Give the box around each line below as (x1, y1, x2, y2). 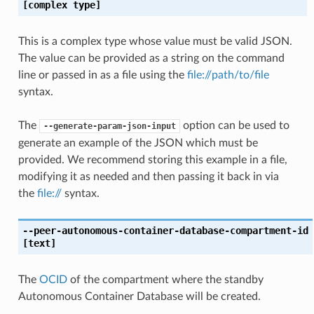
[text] (22, 237, 56, 249)
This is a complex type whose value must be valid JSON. (18, 35, 292, 47)
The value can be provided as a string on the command (18, 52, 285, 64)
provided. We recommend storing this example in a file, (18, 153, 287, 165)
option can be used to (179, 119, 289, 131)
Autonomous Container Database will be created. (18, 290, 261, 302)
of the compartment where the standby (67, 273, 264, 285)
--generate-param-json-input (43, 121, 176, 131)
